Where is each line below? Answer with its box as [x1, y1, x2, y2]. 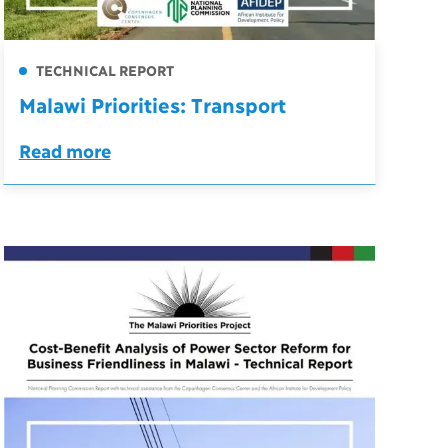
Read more [18, 139, 111, 162]
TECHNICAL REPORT [31, 61, 174, 79]
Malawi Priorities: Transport [18, 92, 286, 117]
